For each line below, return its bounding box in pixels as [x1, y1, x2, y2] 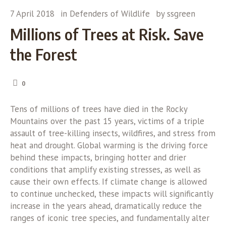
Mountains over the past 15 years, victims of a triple [10, 116, 204, 127]
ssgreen [167, 8, 195, 20]
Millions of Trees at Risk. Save [10, 24, 204, 44]
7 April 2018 [10, 8, 54, 20]
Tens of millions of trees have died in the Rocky [10, 103, 187, 115]
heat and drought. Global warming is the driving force [10, 140, 208, 151]
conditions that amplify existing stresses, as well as [10, 164, 201, 176]
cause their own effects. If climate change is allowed [10, 176, 207, 188]
